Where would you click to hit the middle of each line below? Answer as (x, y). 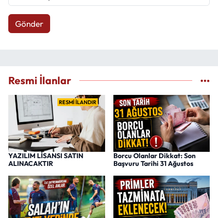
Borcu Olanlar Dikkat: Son (154, 155)
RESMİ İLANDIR (77, 102)
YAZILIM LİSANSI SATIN (46, 155)
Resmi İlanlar (40, 81)
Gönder (29, 23)
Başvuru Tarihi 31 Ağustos (153, 163)
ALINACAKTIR (31, 163)
